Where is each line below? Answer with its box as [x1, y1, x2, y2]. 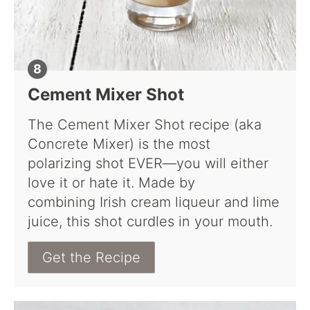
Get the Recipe [42, 249, 140, 266]
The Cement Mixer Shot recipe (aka [28, 116, 262, 134]
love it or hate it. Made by [28, 174, 195, 192]
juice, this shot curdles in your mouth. [28, 213, 273, 230]
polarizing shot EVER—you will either [28, 155, 268, 172]
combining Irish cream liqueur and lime [28, 194, 280, 211]
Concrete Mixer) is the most [28, 136, 210, 153]
